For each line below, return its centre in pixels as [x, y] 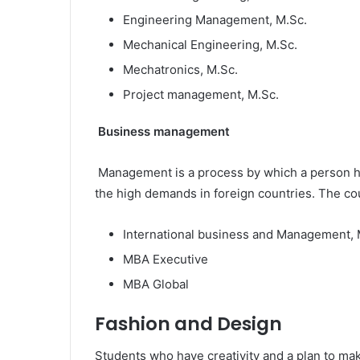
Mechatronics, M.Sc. [180, 69]
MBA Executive [166, 259]
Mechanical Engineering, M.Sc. [210, 44]
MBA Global [156, 284]
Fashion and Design [188, 323]
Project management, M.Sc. [201, 94]
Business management [164, 131]
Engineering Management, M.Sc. [215, 19]
